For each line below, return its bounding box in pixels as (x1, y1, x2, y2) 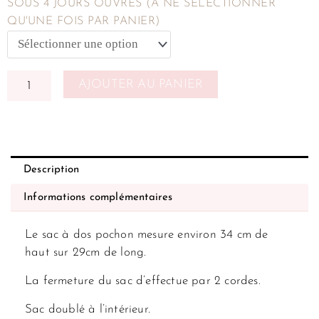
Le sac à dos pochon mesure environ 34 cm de (25, 228, 268, 241)
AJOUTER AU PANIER (78, 78, 204, 90)
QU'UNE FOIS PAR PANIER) (7, 15, 160, 27)
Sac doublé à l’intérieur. (25, 303, 150, 315)
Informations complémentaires (23, 192, 173, 203)
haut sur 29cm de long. (25, 246, 147, 258)
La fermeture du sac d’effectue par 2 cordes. (25, 274, 261, 287)
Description (23, 164, 80, 175)
